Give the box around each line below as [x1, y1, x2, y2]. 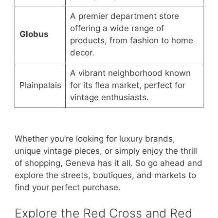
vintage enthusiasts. [70, 92, 149, 102]
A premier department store [70, 11, 179, 21]
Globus [19, 29, 49, 39]
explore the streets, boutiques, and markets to [15, 170, 196, 180]
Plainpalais [19, 80, 61, 90]
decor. [70, 47, 94, 57]
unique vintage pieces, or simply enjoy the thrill [15, 145, 197, 156]
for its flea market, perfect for [70, 80, 185, 90]
